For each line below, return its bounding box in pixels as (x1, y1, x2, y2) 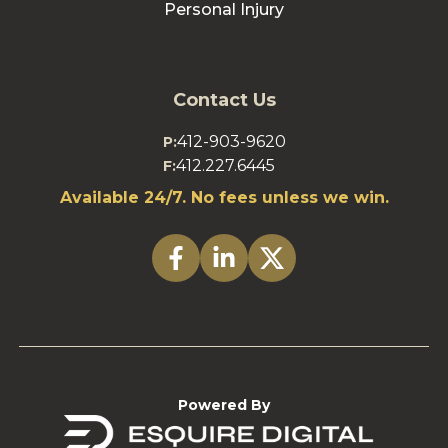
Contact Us (172, 88, 276, 111)
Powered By (178, 395, 270, 414)
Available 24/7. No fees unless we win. (59, 187, 389, 207)
